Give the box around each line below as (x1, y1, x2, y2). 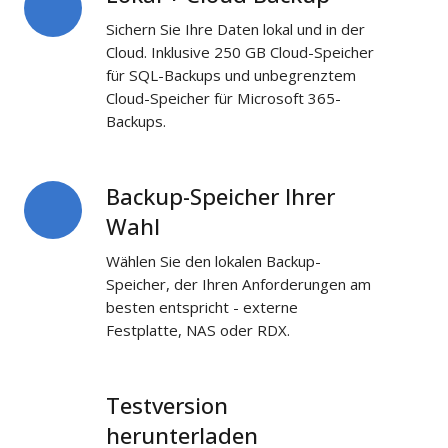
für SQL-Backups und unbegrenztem (106, 64, 357, 85)
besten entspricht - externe (106, 296, 299, 317)
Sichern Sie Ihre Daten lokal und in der (106, 18, 366, 39)
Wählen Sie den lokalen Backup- (106, 250, 322, 271)
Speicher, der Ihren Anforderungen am (106, 273, 372, 294)
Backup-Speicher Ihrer (106, 180, 336, 211)
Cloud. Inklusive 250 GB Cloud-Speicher (106, 41, 375, 62)
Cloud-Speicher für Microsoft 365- (106, 87, 342, 108)
